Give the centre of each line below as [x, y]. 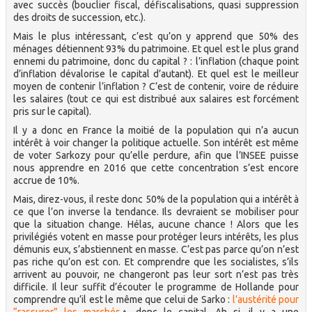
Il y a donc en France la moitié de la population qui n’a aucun [156, 130]
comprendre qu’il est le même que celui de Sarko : [123, 299]
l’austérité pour [266, 299]
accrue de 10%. [46, 180]
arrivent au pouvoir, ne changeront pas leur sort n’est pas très [156, 274]
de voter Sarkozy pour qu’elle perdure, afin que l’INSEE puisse [156, 155]
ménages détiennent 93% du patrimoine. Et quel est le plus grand [156, 49]
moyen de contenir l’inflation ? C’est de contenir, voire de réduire [156, 86]
